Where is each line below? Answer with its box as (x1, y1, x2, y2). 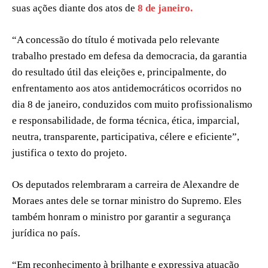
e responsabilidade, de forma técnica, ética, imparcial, (12, 114, 239, 126)
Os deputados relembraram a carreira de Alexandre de (12, 178, 239, 190)
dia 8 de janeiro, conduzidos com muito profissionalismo (12, 98, 252, 110)
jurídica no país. (12, 227, 80, 239)
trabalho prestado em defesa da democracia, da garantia (12, 50, 247, 62)
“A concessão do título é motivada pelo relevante (12, 33, 220, 45)
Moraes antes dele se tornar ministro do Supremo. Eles (12, 194, 242, 206)
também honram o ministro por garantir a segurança (12, 211, 231, 223)
